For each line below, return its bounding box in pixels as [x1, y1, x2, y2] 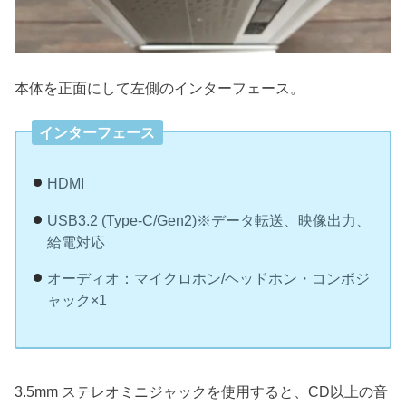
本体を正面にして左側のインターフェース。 [14, 80, 305, 97]
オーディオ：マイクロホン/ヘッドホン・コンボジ [46, 270, 370, 287]
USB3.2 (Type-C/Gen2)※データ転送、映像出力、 [46, 211, 371, 228]
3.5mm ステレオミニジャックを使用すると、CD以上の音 [14, 382, 389, 400]
